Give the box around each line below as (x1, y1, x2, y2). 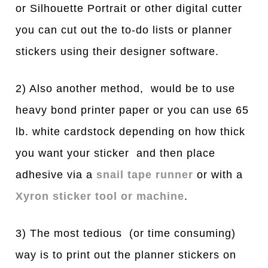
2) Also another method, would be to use (16, 82, 236, 95)
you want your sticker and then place (16, 147, 216, 159)
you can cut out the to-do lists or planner (16, 23, 233, 36)
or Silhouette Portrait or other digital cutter (16, 2, 243, 14)
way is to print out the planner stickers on (16, 248, 237, 261)
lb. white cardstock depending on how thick (16, 125, 246, 138)
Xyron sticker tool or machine (16, 190, 185, 202)
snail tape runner (96, 168, 194, 181)
